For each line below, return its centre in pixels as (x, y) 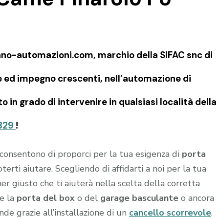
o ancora (196, 198)
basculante (155, 198)
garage (115, 198)
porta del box (46, 198)
